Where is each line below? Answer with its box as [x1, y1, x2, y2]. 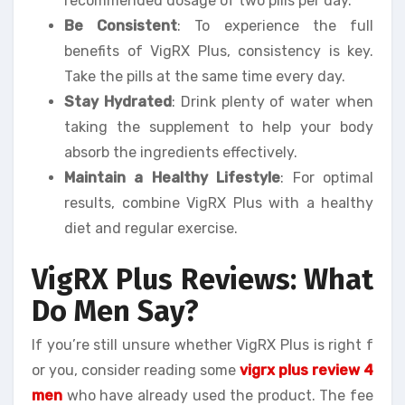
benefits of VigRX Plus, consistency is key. [64, 42, 373, 60]
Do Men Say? [32, 293, 199, 328]
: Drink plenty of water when [171, 92, 374, 110]
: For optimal [280, 168, 374, 186]
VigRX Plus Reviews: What [32, 261, 373, 297]
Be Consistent [64, 16, 178, 34]
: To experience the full [177, 16, 374, 34]
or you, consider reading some [32, 362, 240, 379]
